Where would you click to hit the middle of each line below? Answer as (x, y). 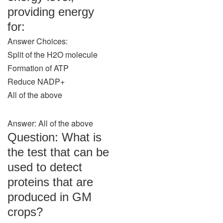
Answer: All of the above (50, 123)
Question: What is (55, 137)
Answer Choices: (38, 41)
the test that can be (58, 152)
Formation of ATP (38, 68)
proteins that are (50, 182)
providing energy (51, 12)
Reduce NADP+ (36, 81)
